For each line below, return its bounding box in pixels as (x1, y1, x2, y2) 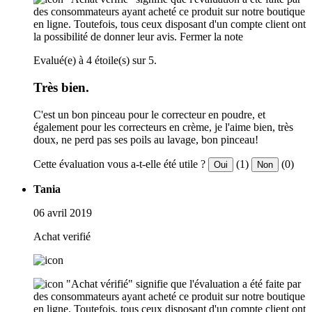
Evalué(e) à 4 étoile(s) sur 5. (33, 54, 157, 67)
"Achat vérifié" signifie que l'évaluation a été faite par (66, 277, 301, 290)
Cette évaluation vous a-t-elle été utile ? (33, 157, 205, 170)
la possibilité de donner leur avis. (33, 31, 177, 43)
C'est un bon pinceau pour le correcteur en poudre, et (33, 108, 265, 120)
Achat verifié (33, 230, 91, 242)
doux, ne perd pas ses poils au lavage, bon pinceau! (33, 133, 258, 146)
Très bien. (33, 80, 89, 95)
